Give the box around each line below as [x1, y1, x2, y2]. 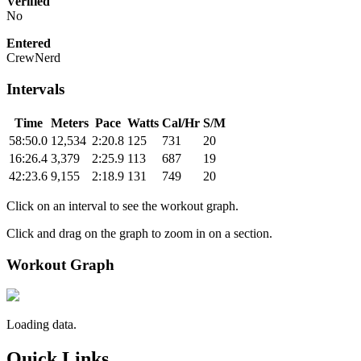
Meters [51, 115, 89, 130]
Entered [6, 36, 51, 51]
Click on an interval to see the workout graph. [6, 198, 239, 213]
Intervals [6, 81, 64, 98]
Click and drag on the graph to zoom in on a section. [6, 226, 272, 240]
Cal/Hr [162, 115, 200, 130]
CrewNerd [6, 51, 60, 65]
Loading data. [6, 317, 77, 332]
